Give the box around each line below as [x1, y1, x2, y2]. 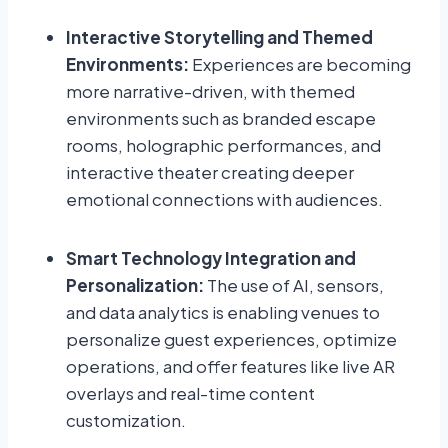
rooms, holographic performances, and [66, 134, 381, 157]
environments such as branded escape [66, 107, 376, 130]
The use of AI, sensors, [207, 274, 384, 297]
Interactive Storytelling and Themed [66, 26, 373, 49]
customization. [66, 409, 186, 432]
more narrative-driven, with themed [66, 80, 355, 103]
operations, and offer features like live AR [66, 355, 395, 378]
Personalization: [66, 274, 207, 297]
